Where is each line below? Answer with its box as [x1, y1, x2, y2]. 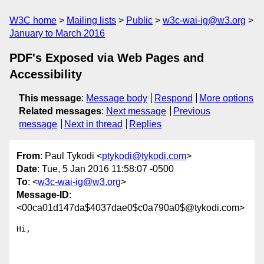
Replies [129, 119, 162, 129]
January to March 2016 [9, 28, 105, 38]
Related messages [19, 106, 101, 116]
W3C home [9, 15, 57, 25]
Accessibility [9, 68, 82, 81]
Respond [154, 93, 193, 103]
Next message [106, 106, 166, 116]
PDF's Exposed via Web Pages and [9, 51, 204, 64]
